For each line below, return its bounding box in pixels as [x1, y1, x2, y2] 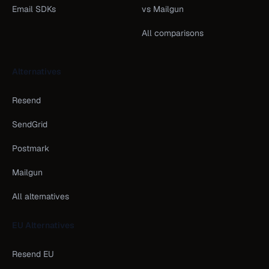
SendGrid [12, 119, 47, 130]
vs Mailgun [142, 4, 184, 14]
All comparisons [142, 28, 204, 38]
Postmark [12, 143, 49, 154]
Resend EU [12, 249, 54, 259]
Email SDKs [12, 4, 56, 14]
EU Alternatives [12, 220, 74, 231]
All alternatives [12, 191, 69, 202]
